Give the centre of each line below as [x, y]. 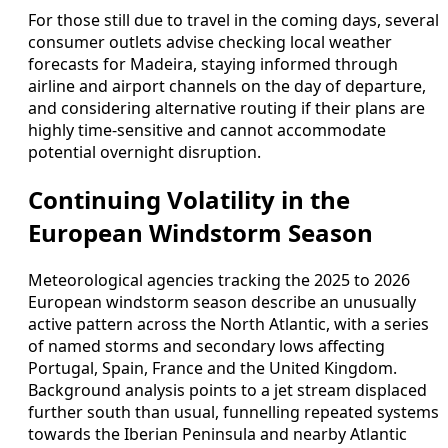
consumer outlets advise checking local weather [210, 42]
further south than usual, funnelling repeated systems [233, 411]
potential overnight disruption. [144, 152]
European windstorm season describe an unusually [222, 301]
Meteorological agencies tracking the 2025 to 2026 [219, 279]
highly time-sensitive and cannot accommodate [207, 130]
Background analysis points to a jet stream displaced [227, 389]
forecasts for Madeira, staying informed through [213, 64]
